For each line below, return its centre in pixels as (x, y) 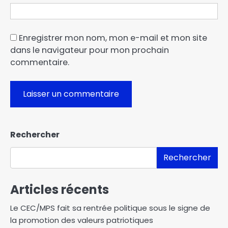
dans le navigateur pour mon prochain (90, 50)
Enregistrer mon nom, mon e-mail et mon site (113, 38)
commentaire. (40, 62)
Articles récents (60, 189)
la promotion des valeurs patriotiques (82, 220)
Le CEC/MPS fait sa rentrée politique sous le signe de (110, 208)
